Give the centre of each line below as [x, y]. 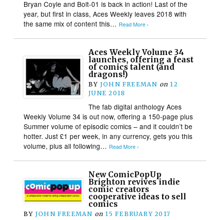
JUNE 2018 [107, 93]
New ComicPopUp [125, 174]
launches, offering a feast [141, 59]
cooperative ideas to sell [137, 196]
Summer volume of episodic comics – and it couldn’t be [108, 126]
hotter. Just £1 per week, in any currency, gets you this [108, 136]
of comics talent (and [132, 67]
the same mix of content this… [71, 23]
